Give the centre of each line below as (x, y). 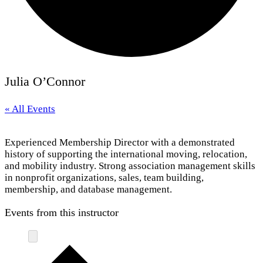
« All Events (30, 109)
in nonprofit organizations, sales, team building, (104, 178)
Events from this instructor (62, 213)
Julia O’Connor (45, 81)
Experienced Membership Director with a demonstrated (120, 142)
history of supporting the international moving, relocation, (126, 154)
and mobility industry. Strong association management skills (130, 166)
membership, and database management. (88, 189)
